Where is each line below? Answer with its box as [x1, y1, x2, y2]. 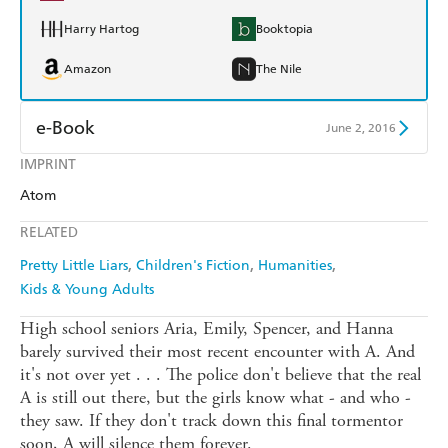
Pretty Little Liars [20, 257, 128, 275]
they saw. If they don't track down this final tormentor [20, 409, 403, 433]
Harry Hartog [64, 22, 139, 37]
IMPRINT [20, 156, 76, 174]
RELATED [20, 224, 78, 242]
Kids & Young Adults [20, 281, 154, 299]
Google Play [256, 206, 322, 221]
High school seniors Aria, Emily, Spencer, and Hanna [20, 317, 393, 341]
